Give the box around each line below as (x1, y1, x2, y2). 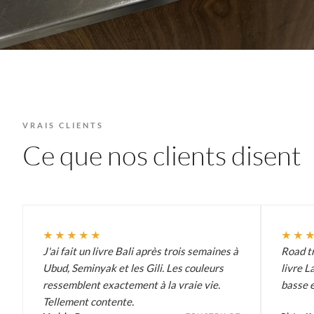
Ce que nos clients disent (22, 138, 301, 172)
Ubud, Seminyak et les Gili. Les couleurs (43, 261, 224, 274)
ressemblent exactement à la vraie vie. (43, 278, 220, 291)
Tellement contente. (43, 294, 134, 308)
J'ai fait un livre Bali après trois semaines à (43, 244, 238, 257)
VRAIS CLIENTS (22, 120, 104, 130)
